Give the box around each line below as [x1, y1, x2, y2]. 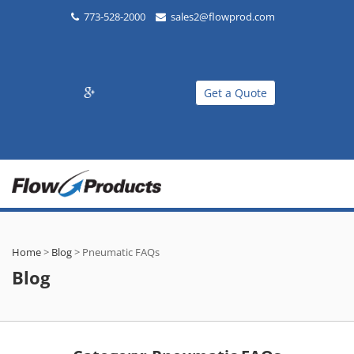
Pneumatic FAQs [82, 245, 160, 260]
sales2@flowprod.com [171, 9, 275, 24]
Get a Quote [203, 85, 267, 100]
